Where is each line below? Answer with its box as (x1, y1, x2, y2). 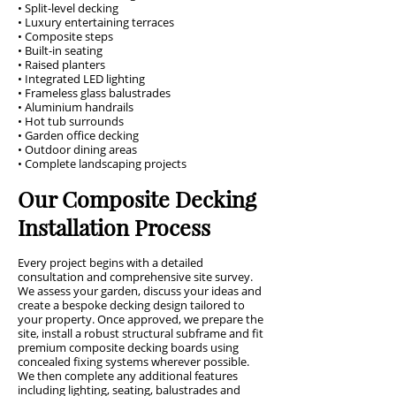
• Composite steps (18, 28, 113, 44)
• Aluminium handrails (18, 99, 133, 115)
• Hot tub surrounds (18, 113, 124, 129)
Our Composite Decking (18, 184, 256, 213)
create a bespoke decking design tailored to (18, 297, 245, 313)
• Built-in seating (18, 42, 103, 58)
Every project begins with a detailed (18, 255, 203, 270)
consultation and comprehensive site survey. (18, 269, 253, 285)
